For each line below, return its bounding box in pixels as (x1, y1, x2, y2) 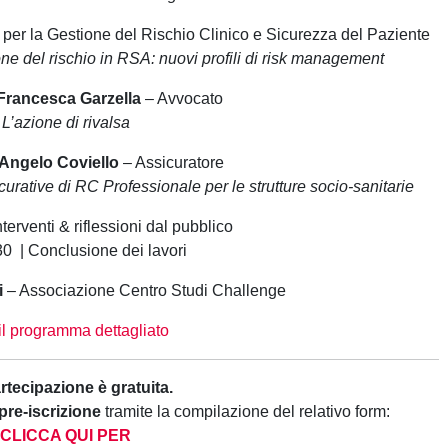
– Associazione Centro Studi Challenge (3, 281, 286, 299)
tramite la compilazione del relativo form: (104, 402, 390, 420)
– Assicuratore (119, 153, 224, 171)
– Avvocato (140, 89, 223, 107)
